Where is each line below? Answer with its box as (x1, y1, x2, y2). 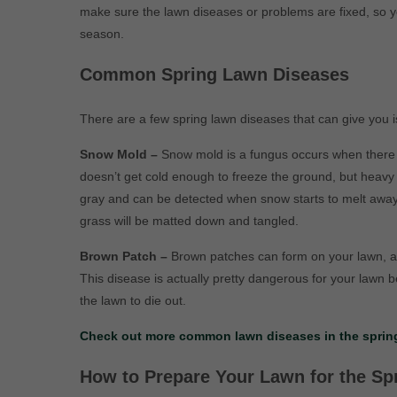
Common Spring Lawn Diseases (79, 65, 349, 84)
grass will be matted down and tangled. (79, 214, 299, 228)
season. (79, 27, 124, 41)
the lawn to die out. (79, 293, 186, 307)
